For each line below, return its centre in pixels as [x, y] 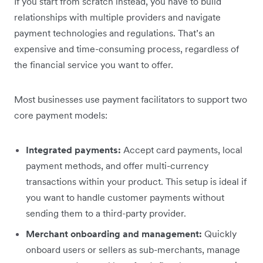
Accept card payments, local [183, 149]
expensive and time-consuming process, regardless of [127, 48]
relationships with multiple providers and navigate [117, 17]
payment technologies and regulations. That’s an [114, 33]
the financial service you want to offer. [94, 64]
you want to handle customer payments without [125, 197]
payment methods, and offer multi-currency [117, 165]
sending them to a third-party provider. [106, 213]
